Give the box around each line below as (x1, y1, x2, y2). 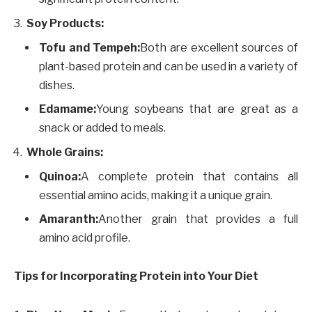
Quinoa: (39, 169, 81, 183)
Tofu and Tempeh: (39, 40, 141, 54)
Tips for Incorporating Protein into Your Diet (14, 270, 258, 283)
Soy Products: (26, 16, 104, 30)
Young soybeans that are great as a (96, 102, 298, 116)
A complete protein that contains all (81, 169, 298, 183)
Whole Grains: (26, 145, 103, 159)
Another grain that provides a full (98, 212, 298, 226)
